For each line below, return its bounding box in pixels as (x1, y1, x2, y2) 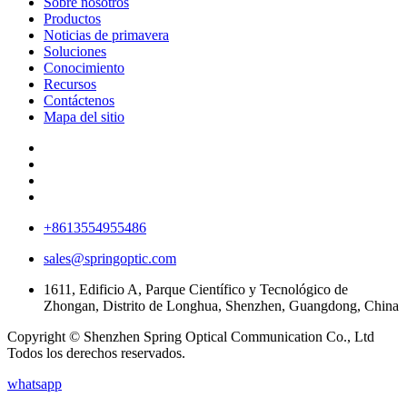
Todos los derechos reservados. (7, 345, 185, 362)
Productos (44, 11, 101, 27)
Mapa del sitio (44, 109, 124, 125)
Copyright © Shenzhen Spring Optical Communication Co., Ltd (7, 329, 374, 345)
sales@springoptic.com (44, 251, 176, 267)
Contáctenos (44, 93, 114, 109)
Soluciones (44, 44, 106, 60)
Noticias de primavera (44, 27, 169, 44)
